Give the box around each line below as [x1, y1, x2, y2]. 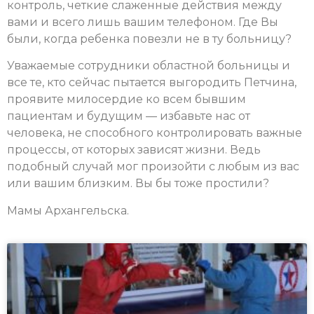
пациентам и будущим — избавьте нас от [7, 109, 250, 123]
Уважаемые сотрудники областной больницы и [7, 59, 290, 73]
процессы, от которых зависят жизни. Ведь [7, 143, 261, 157]
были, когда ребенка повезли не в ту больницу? [7, 32, 292, 46]
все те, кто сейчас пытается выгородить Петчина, [7, 76, 296, 90]
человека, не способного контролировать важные [7, 126, 302, 140]
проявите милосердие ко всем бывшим [7, 93, 246, 107]
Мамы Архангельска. [7, 203, 129, 217]
